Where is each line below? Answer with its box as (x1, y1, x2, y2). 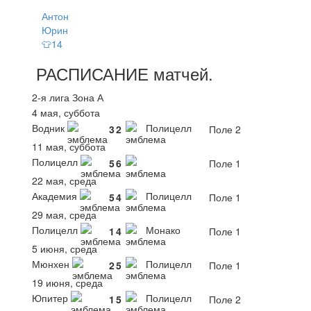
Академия (32, 189, 80, 203)
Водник (32, 121, 67, 135)
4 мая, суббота (32, 105, 100, 119)
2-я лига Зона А (32, 90, 103, 104)
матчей (153, 60, 208, 85)
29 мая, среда (32, 207, 96, 221)
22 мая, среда (32, 173, 96, 187)
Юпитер (32, 291, 71, 305)
